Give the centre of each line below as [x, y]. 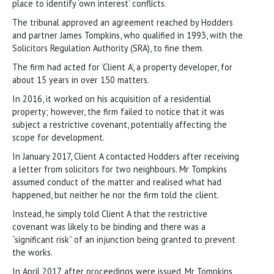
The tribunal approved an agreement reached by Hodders [123, 22]
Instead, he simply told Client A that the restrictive [110, 213]
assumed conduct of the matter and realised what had [117, 182]
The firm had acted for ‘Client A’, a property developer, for [122, 67]
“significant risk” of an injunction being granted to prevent [124, 239]
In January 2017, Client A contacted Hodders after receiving [126, 156]
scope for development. [58, 137]
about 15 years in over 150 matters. [81, 80]
